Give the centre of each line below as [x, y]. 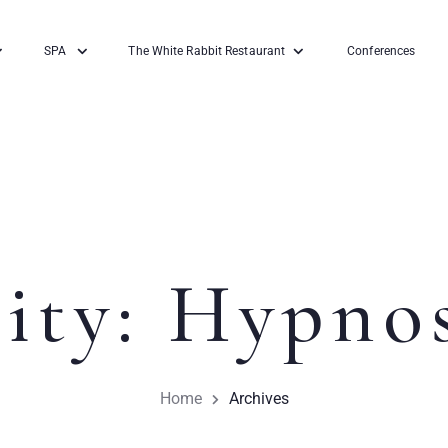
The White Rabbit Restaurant [207, 51]
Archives [258, 398]
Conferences [381, 51]
